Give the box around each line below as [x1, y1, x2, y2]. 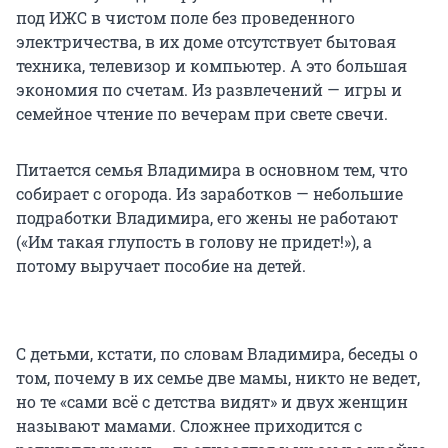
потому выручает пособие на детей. [16, 255, 306, 277]
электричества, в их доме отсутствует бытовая [16, 31, 396, 53]
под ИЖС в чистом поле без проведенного [16, 7, 355, 29]
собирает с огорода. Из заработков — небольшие [16, 183, 403, 205]
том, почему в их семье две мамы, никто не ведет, [16, 367, 420, 389]
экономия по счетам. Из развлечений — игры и [16, 79, 402, 101]
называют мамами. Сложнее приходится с [16, 415, 362, 437]
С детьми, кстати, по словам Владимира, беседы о [16, 343, 418, 365]
